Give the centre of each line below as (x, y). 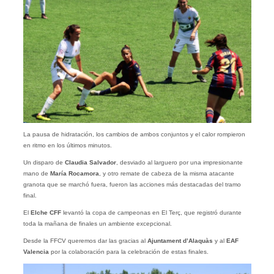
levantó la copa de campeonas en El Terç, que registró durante (151, 213)
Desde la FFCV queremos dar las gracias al (85, 241)
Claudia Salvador (90, 163)
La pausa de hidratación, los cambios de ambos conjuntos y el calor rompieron (134, 135)
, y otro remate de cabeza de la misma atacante (166, 174)
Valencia (37, 252)
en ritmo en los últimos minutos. (67, 146)
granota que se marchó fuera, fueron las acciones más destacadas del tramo (132, 185)
